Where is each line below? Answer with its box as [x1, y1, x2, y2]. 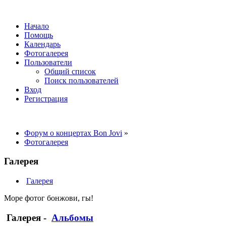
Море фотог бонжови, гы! [4, 194, 93, 203]
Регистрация [24, 94, 68, 103]
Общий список [44, 67, 96, 76]
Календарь [24, 39, 61, 48]
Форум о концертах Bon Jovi [24, 128, 122, 137]
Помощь [24, 30, 53, 39]
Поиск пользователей [44, 76, 119, 85]
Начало [24, 21, 49, 30]
